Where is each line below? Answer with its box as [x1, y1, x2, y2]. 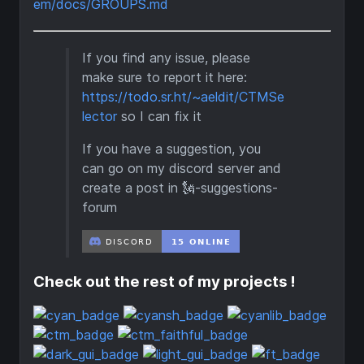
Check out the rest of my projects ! [33, 272, 296, 292]
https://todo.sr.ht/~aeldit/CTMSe [82, 89, 284, 106]
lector [82, 108, 117, 125]
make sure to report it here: [82, 69, 247, 86]
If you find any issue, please [82, 50, 250, 67]
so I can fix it [117, 108, 201, 125]
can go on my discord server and [82, 160, 281, 177]
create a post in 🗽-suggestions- [82, 180, 278, 197]
